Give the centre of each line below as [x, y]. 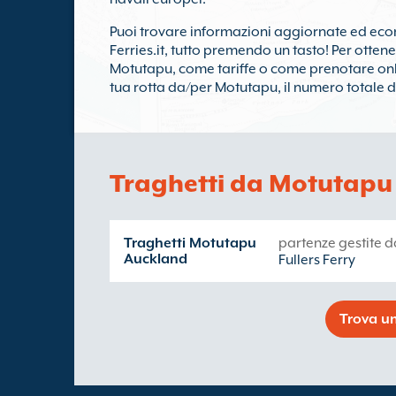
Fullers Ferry [317, 260]
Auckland [156, 259]
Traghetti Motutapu [190, 243]
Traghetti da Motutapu [251, 183]
